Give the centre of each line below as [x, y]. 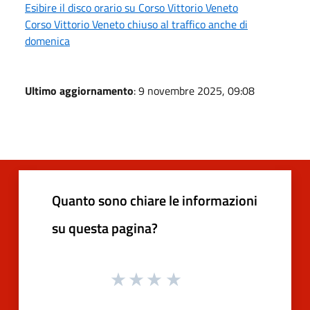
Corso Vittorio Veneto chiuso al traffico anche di [136, 24]
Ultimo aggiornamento [79, 90]
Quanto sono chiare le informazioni [155, 200]
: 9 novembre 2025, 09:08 [194, 90]
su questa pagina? [105, 228]
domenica [47, 40]
